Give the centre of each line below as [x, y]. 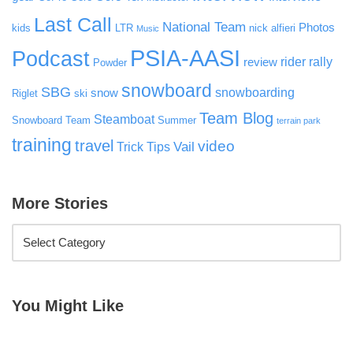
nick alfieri [272, 28]
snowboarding [255, 93]
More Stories [60, 204]
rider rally [307, 62]
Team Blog [236, 119]
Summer [177, 121]
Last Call [73, 25]
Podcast [51, 59]
